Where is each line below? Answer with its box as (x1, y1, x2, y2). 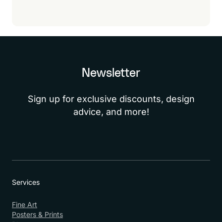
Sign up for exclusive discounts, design (27, 94, 195, 104)
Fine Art (12, 200, 37, 209)
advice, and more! (73, 107, 149, 117)
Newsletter (82, 67, 140, 79)
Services (12, 178, 40, 186)
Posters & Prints (12, 210, 63, 219)
